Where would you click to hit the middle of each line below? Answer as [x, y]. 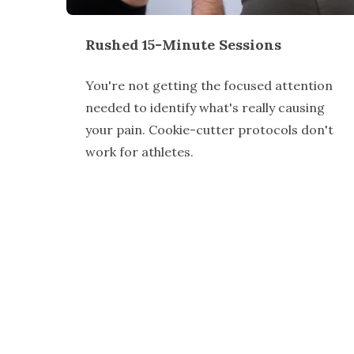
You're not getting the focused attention [209, 86]
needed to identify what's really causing [205, 108]
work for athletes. [139, 152]
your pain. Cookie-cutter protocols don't [209, 130]
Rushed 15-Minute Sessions [183, 45]
